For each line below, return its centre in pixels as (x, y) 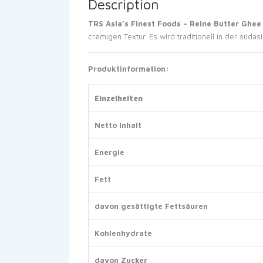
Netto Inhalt (118, 125)
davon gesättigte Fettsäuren (151, 206)
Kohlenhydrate (123, 233)
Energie (109, 152)
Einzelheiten (119, 98)
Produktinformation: (129, 69)
